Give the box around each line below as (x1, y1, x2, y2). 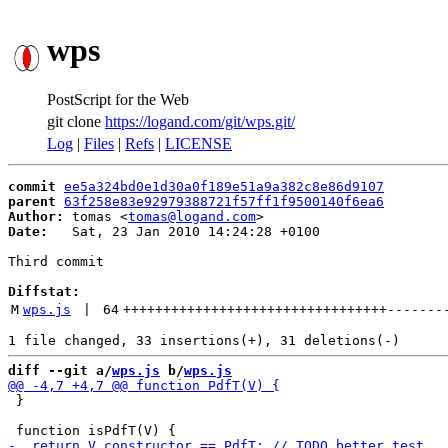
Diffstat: (8, 284, 80, 299)
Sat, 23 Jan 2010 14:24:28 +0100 (48, 224, 320, 239)
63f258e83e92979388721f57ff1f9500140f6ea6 (64, 194, 384, 209)
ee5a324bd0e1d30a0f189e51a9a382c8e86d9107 (64, 179, 384, 194)
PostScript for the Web (47, 90, 189, 108)
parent (8, 194, 56, 209)
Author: (8, 209, 64, 224)
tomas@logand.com (128, 209, 256, 224)
